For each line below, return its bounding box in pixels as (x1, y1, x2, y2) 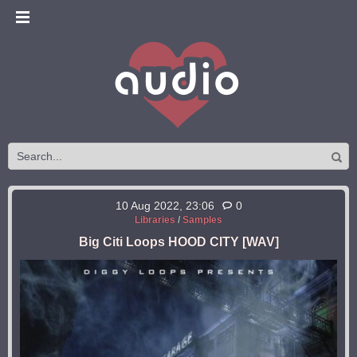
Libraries (135, 214, 175, 226)
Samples (182, 214, 222, 226)
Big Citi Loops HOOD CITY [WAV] (78, 235, 279, 249)
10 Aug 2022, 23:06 (115, 199, 214, 212)
